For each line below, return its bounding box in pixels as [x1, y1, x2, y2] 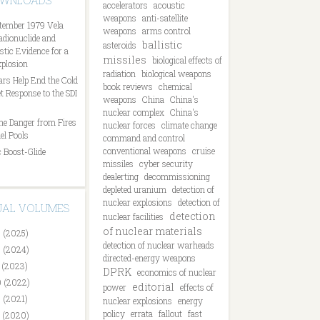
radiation [103, 68, 136, 79]
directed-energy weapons [103, 252, 196, 264]
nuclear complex [103, 106, 164, 118]
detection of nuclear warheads [103, 239, 214, 251]
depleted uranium [103, 184, 166, 195]
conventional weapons [103, 145, 186, 156]
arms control [142, 25, 191, 36]
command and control [103, 132, 185, 144]
